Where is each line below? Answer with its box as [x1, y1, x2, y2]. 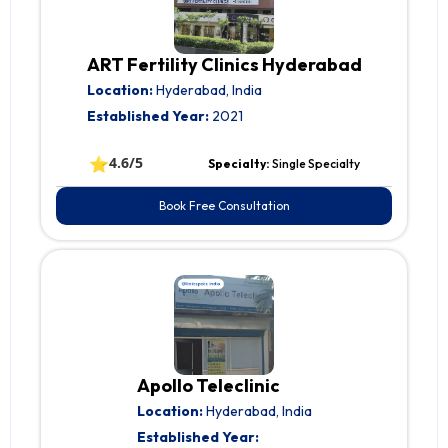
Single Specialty [271, 156, 360, 172]
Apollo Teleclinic [136, 374, 280, 398]
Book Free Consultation [158, 198, 290, 214]
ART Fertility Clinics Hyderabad [86, 53, 362, 77]
